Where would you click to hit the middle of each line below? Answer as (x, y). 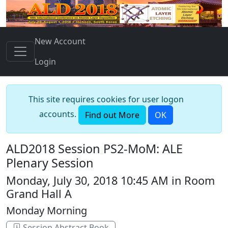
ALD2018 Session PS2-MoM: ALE (94, 149)
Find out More (112, 115)
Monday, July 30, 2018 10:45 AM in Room (110, 180)
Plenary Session (50, 163)
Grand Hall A (39, 194)
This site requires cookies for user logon (106, 99)
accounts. (59, 114)
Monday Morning (47, 210)
